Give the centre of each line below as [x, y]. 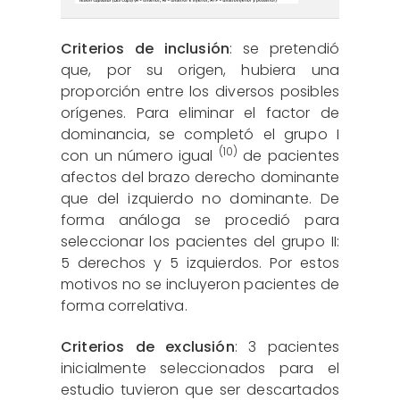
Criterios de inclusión [146, 48]
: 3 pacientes [287, 346]
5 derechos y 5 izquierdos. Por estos [200, 262]
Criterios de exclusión [148, 346]
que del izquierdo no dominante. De [200, 198]
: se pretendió [284, 48]
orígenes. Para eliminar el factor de [200, 112]
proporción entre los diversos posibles [200, 91]
